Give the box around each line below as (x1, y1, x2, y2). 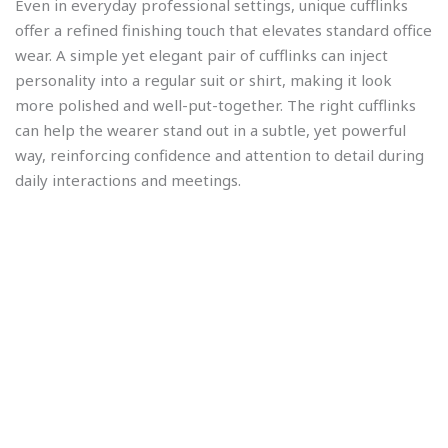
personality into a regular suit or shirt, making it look (15, 70, 392, 91)
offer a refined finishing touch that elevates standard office (15, 20, 432, 41)
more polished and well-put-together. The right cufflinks (15, 95, 416, 116)
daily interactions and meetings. (15, 170, 241, 191)
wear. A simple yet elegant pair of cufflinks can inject (15, 45, 388, 66)
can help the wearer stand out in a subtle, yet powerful (15, 120, 406, 141)
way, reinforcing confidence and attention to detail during (15, 145, 424, 166)
